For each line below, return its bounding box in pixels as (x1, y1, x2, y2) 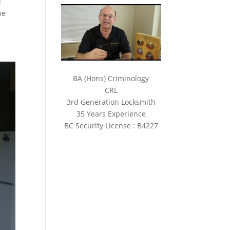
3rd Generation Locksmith (66, 97, 156, 107)
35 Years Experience (76, 108, 146, 119)
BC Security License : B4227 (64, 120, 158, 130)
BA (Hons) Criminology (73, 73, 149, 83)
